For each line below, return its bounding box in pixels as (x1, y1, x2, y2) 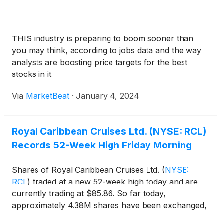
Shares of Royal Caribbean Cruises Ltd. (12, 165, 162, 175)
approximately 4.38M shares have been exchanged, (12, 200, 207, 210)
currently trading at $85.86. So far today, (12, 188, 166, 198)
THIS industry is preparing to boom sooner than (12, 34, 193, 43)
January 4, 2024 (76, 91, 139, 101)
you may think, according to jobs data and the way (12, 45, 201, 55)
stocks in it (12, 69, 51, 79)
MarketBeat (26, 91, 69, 101)
